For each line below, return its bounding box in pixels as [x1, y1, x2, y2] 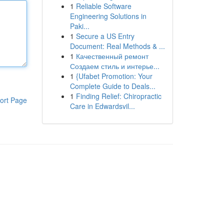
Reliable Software [75, 1, 131, 11]
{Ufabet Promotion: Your [75, 71, 152, 81]
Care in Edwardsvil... [69, 101, 135, 111]
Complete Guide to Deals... [69, 81, 155, 91]
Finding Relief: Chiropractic [75, 91, 161, 101]
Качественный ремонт [75, 51, 148, 61]
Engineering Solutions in [69, 11, 146, 21]
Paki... [69, 21, 89, 31]
